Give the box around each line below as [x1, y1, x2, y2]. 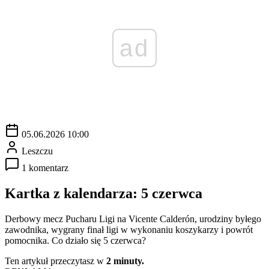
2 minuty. [106, 255, 144, 266]
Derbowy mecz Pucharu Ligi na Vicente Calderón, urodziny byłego [5, 213, 261, 224]
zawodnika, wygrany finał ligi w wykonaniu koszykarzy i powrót [5, 224, 253, 235]
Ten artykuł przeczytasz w [5, 255, 106, 266]
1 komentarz [22, 162, 68, 173]
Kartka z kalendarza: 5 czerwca [5, 185, 202, 201]
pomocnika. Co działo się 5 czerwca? [5, 235, 146, 246]
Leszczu [22, 145, 53, 156]
